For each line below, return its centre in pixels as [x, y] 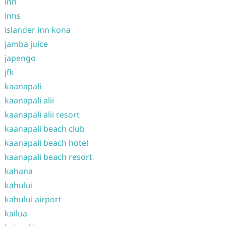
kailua [16, 213]
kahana [18, 171]
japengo [20, 58]
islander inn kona [37, 30]
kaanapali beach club [44, 129]
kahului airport [33, 199]
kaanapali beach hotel [46, 143]
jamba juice [26, 44]
